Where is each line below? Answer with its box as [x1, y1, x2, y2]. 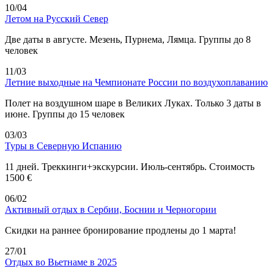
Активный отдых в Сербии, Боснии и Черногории [5, 204, 217, 215]
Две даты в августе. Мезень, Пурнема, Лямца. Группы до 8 [5, 34, 251, 45]
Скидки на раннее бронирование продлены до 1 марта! [5, 224, 236, 235]
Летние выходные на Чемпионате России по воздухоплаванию [5, 76, 268, 87]
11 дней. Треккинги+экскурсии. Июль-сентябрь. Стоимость [5, 161, 254, 172]
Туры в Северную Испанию [5, 140, 122, 151]
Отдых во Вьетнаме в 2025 [5, 256, 117, 267]
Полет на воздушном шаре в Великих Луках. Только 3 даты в [5, 97, 261, 108]
